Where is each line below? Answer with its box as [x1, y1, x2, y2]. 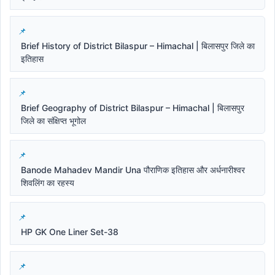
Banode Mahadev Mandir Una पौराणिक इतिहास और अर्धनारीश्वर [21, 165, 245, 176]
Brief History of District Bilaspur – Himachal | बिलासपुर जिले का [21, 41, 255, 52]
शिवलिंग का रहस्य [21, 177, 74, 188]
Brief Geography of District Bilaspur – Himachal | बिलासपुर [21, 103, 244, 114]
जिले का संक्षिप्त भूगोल [21, 115, 86, 126]
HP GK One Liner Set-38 [21, 227, 118, 238]
